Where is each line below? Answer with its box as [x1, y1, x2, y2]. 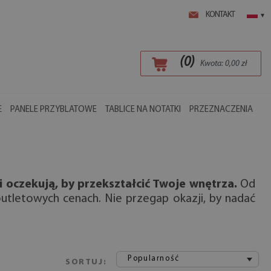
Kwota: [200, 59, 225, 68]
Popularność [128, 255, 180, 263]
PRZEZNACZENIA [189, 105, 253, 114]
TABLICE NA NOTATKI [105, 105, 181, 114]
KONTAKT [206, 10, 235, 19]
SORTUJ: [65, 258, 107, 267]
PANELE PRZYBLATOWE [10, 105, 97, 114]
